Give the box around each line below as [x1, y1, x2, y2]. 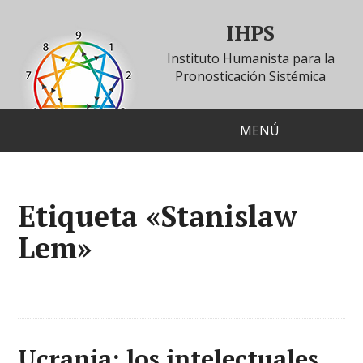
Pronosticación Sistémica [175, 67, 326, 85]
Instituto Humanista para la [166, 49, 335, 67]
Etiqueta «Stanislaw [18, 197, 298, 235]
